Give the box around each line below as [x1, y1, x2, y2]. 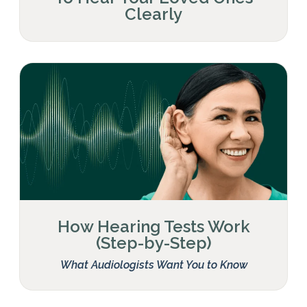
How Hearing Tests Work [57, 216, 250, 236]
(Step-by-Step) [95, 232, 212, 253]
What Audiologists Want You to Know [60, 258, 247, 271]
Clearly [125, 3, 182, 24]
